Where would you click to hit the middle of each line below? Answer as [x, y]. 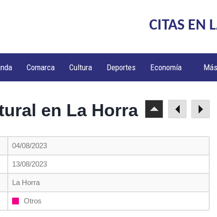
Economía [166, 67]
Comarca [41, 67]
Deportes [121, 67]
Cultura [81, 67]
